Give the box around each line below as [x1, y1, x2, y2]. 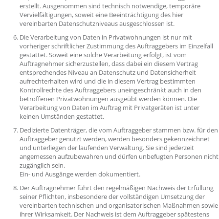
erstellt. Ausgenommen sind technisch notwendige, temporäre [20, 1, 200, 10]
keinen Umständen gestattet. [20, 112, 106, 121]
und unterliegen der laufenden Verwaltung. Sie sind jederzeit [20, 143, 194, 152]
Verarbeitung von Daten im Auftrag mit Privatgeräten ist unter [20, 103, 199, 112]
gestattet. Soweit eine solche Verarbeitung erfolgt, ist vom [20, 50, 187, 59]
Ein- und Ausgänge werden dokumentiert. [20, 170, 142, 178]
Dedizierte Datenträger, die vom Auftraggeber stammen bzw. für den [20, 126, 218, 134]
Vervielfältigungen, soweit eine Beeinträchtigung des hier [20, 10, 183, 19]
